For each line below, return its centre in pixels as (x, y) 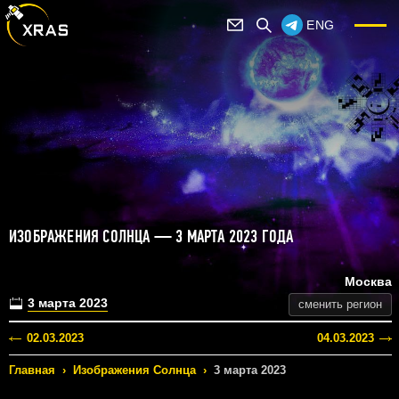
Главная (32, 370)
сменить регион (340, 305)
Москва (368, 282)
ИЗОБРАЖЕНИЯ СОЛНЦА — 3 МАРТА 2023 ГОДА (151, 236)
